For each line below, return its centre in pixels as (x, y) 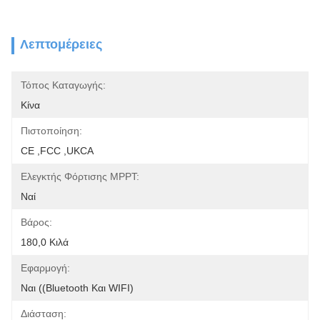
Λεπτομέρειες (61, 44)
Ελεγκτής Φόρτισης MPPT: (80, 176)
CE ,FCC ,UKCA (57, 151)
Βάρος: (36, 222)
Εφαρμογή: (45, 268)
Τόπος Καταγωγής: (63, 85)
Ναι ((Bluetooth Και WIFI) (77, 288)
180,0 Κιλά (45, 242)
